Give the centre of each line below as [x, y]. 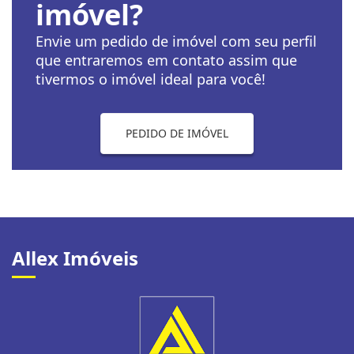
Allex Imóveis [75, 258]
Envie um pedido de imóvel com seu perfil [176, 41]
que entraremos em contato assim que [166, 60]
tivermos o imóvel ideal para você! [151, 79]
